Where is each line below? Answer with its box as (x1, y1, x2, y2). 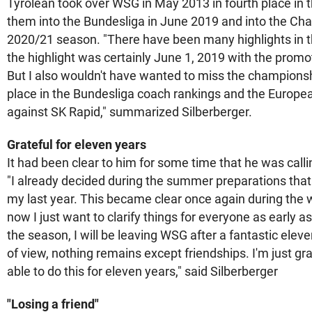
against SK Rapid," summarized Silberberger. (7, 104, 252, 119)
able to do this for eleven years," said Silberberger (7, 264, 278, 279)
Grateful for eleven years (7, 137, 146, 152)
